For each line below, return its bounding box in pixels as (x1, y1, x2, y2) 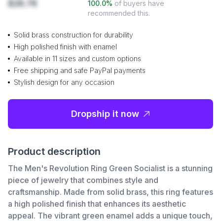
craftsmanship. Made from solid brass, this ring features (8, 187, 213, 197)
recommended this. (88, 9, 150, 17)
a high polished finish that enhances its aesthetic (8, 199, 186, 209)
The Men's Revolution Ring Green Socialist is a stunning (8, 163, 213, 173)
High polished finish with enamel (14, 42, 117, 51)
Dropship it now (71, 109, 140, 119)
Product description (8, 146, 101, 157)
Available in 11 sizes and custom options (14, 54, 141, 63)
